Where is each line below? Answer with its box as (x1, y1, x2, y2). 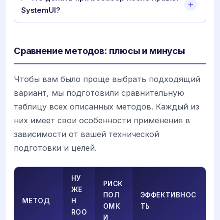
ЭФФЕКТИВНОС (140, 191, 196, 199)
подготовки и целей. (14, 142, 97, 153)
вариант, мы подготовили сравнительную (14, 87, 184, 98)
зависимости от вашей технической (14, 129, 159, 139)
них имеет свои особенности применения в (14, 115, 190, 125)
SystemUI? (21, 5, 60, 15)
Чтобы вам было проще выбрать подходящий (14, 74, 200, 84)
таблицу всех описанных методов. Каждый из (14, 101, 199, 111)
